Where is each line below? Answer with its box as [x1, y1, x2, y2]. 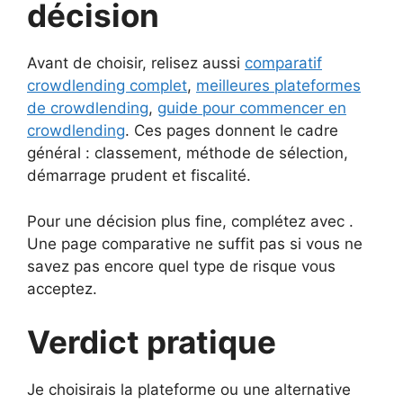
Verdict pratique [27, 323, 276, 362]
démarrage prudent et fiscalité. [27, 166, 251, 185]
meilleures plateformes [196, 76, 361, 95]
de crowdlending [27, 99, 148, 118]
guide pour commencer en [157, 99, 346, 118]
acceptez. [27, 279, 97, 298]
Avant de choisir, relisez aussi [27, 54, 245, 73]
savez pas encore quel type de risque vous [27, 256, 336, 275]
